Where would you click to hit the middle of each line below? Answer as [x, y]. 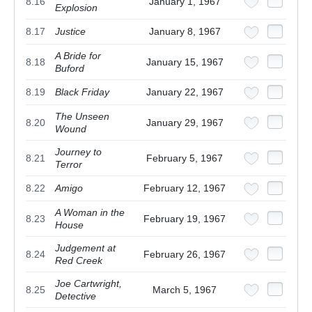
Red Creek [79, 261]
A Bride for [78, 56]
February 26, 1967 [185, 255]
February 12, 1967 [185, 188]
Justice [70, 32]
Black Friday [82, 92]
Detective [76, 296]
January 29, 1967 [185, 123]
